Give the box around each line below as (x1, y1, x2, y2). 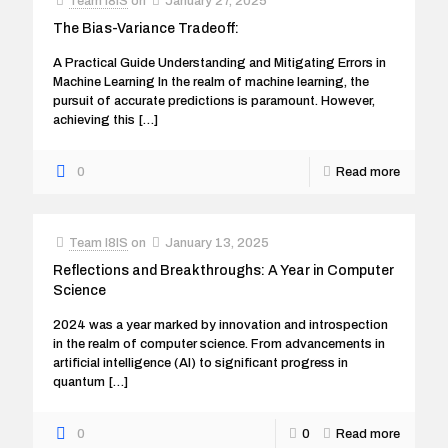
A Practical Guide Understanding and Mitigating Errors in (53, 56, 386, 70)
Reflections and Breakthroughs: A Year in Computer (53, 263, 394, 278)
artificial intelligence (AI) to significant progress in (53, 356, 348, 370)
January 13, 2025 (165, 236, 269, 250)
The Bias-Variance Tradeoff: (53, 21, 242, 36)
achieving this (53, 113, 135, 127)
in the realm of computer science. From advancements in (53, 337, 385, 351)
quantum (53, 375, 105, 389)
